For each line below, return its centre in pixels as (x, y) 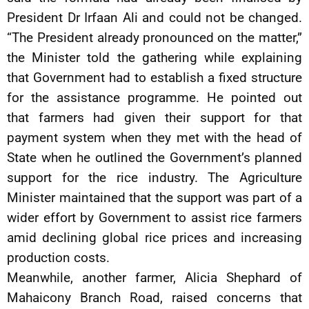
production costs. (58, 258)
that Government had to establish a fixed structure (154, 78)
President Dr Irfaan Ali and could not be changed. (154, 18)
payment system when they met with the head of (154, 138)
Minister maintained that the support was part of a (154, 198)
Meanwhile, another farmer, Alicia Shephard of (154, 278)
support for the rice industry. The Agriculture (154, 178)
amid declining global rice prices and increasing (154, 238)
